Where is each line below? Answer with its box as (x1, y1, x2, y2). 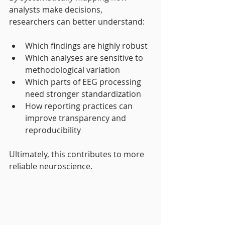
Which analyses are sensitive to (25, 52, 145, 64)
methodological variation (25, 64, 120, 76)
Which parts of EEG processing (25, 76, 143, 88)
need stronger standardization (25, 88, 141, 100)
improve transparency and (25, 113, 128, 124)
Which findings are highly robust (25, 40, 148, 52)
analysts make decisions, (9, 4, 104, 16)
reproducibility (25, 125, 81, 136)
